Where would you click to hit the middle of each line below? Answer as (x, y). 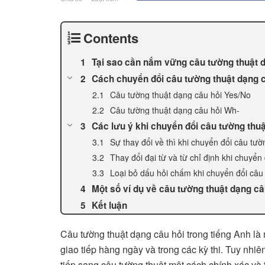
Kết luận (109, 205)
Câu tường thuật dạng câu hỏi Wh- (175, 110)
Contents (111, 38)
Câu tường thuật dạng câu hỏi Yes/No (180, 94)
